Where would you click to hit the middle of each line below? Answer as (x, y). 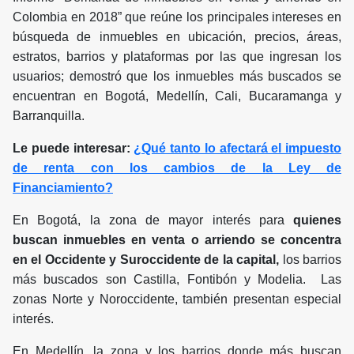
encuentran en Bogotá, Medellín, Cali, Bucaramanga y (177, 96)
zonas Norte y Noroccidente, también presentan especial (177, 299)
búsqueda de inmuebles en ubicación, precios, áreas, (177, 37)
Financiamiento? (63, 188)
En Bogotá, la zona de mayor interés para (153, 220)
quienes (317, 220)
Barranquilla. (49, 116)
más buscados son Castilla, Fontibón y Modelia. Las (177, 280)
